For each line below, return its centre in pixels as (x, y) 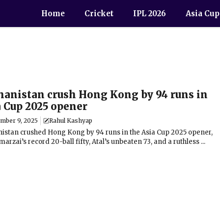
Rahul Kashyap (71, 121)
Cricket (99, 14)
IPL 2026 (150, 14)
